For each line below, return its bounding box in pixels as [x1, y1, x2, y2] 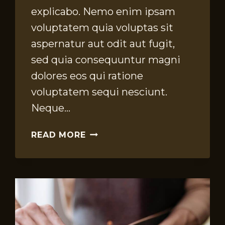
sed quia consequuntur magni [31, 54, 181, 66]
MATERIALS [85, 165, 138, 175]
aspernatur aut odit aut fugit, [31, 38, 175, 50]
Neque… [31, 102, 71, 115]
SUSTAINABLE [85, 202, 149, 212]
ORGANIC [85, 152, 128, 162]
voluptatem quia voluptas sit [31, 22, 174, 34]
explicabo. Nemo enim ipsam [31, 6, 176, 18]
